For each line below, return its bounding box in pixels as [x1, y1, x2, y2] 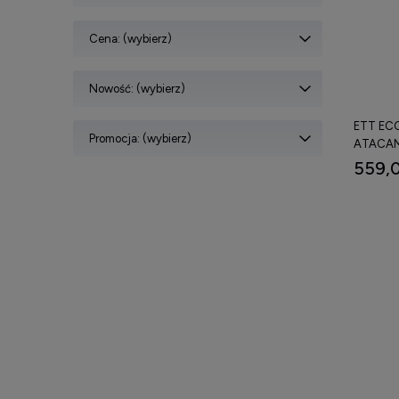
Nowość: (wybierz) [89, 81, 185, 95]
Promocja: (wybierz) [89, 131, 191, 145]
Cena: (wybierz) [89, 31, 172, 45]
